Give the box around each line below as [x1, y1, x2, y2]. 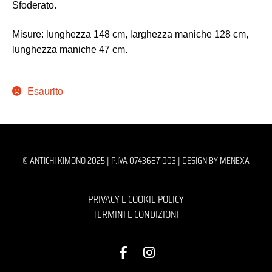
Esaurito [27, 83, 63, 98]
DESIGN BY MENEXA [182, 153, 250, 169]
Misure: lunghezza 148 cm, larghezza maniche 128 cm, [12, 29, 248, 40]
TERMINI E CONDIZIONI [93, 206, 179, 223]
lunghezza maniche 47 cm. [12, 44, 127, 55]
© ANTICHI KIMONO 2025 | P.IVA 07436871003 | [22, 153, 182, 169]
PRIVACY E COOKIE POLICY [88, 191, 184, 208]
